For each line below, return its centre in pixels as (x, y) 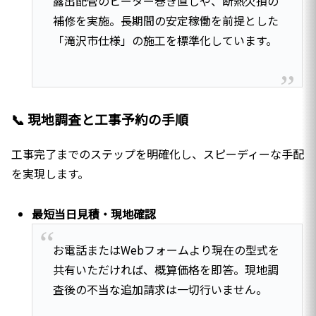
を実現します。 (50, 174)
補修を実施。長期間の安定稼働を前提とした (165, 21)
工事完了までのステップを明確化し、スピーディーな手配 (158, 154)
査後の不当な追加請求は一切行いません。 (160, 290)
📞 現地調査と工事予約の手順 (100, 119)
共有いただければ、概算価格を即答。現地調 (165, 270)
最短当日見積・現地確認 (94, 213)
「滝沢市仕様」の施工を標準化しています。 (165, 41)
